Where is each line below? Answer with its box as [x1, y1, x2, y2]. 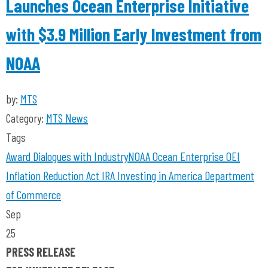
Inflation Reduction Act [6, 168, 99, 182]
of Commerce [6, 187, 61, 202]
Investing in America [115, 168, 202, 182]
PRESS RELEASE [6, 245, 75, 259]
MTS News [46, 111, 88, 125]
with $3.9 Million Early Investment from [6, 23, 261, 45]
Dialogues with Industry [31, 149, 128, 163]
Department [202, 168, 254, 182]
